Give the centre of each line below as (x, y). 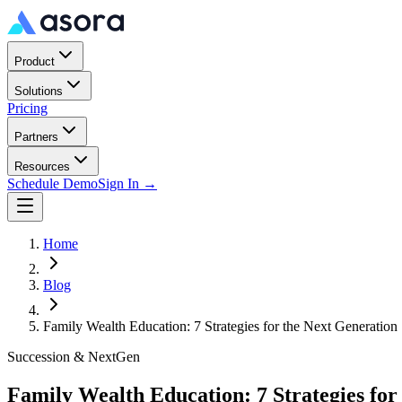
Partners (36, 137)
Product (35, 61)
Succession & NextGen (74, 357)
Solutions (39, 91)
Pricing (27, 108)
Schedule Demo (52, 184)
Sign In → (127, 184)
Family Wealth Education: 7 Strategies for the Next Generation (220, 326)
